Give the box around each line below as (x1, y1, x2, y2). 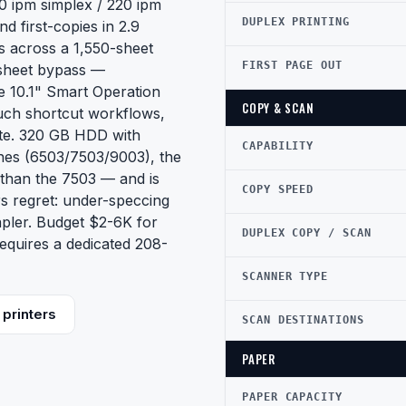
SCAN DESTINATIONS (242, 314, 364, 326)
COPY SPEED (242, 183, 314, 196)
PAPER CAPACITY (242, 391, 343, 403)
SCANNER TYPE (242, 270, 329, 283)
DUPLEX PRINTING (242, 15, 350, 28)
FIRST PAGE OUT (242, 59, 343, 72)
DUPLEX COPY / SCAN (242, 227, 372, 239)
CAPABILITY (242, 140, 314, 152)
